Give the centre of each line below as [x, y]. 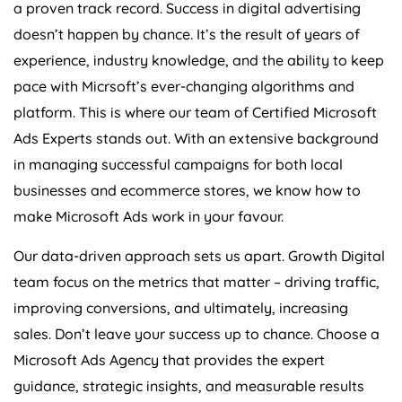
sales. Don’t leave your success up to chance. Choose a [197, 333]
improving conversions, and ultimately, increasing [181, 307]
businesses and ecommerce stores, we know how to [187, 190]
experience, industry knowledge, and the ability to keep [199, 60]
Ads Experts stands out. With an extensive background [196, 138]
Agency [134, 359]
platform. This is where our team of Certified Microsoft [195, 112]
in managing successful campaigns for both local [178, 164]
